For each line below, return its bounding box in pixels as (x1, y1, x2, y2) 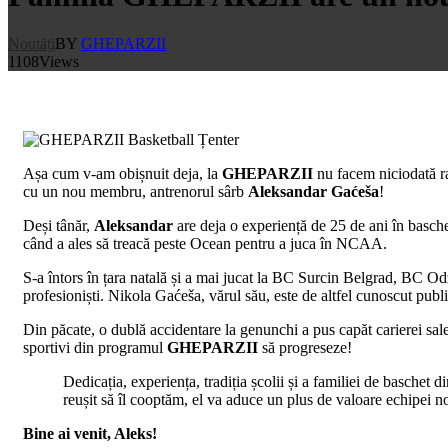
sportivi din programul (23, 339, 167, 357)
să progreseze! (258, 339, 352, 357)
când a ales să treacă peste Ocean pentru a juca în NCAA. (23, 235, 387, 253)
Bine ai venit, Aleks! (23, 425, 157, 443)
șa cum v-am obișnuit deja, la (35, 165, 222, 183)
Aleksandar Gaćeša (248, 183, 379, 201)
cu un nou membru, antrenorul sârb (23, 183, 248, 201)
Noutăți (8, 35, 55, 53)
